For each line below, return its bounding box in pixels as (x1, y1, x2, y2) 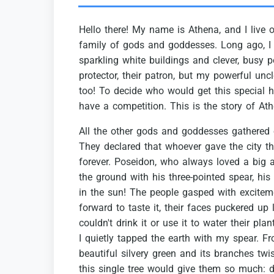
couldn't (79, 217, 113, 229)
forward (79, 202, 113, 214)
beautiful (79, 248, 117, 260)
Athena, (188, 24, 221, 36)
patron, (145, 70, 175, 82)
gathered (232, 125, 270, 138)
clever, (213, 54, 239, 67)
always (182, 156, 213, 168)
